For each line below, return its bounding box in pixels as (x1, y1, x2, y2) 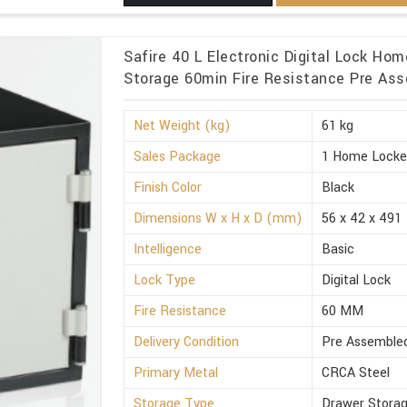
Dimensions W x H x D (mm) (134, 208, 303, 228)
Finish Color (134, 177, 203, 197)
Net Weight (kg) (134, 115, 232, 135)
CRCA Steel (322, 362, 391, 382)
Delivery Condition (134, 332, 240, 352)
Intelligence (134, 239, 203, 259)
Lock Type (134, 270, 196, 290)
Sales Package (134, 146, 222, 166)
